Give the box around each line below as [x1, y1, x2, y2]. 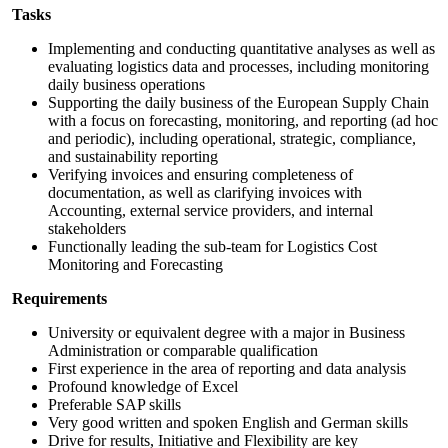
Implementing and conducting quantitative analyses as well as [48, 39, 435, 57]
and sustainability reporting [48, 147, 218, 165]
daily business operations [48, 75, 205, 93]
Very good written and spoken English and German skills [48, 413, 408, 431]
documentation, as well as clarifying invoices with [48, 183, 362, 201]
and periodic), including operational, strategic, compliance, [48, 129, 416, 147]
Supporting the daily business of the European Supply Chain [48, 93, 429, 111]
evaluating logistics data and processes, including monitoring [48, 57, 429, 75]
